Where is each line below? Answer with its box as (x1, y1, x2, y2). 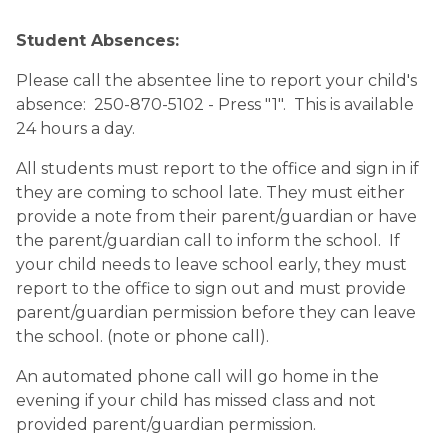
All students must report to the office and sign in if (16, 159, 419, 178)
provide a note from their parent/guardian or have (16, 207, 417, 226)
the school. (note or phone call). (16, 327, 269, 346)
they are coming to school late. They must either (16, 183, 405, 202)
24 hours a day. (16, 119, 135, 138)
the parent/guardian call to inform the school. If (16, 231, 400, 250)
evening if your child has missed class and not (16, 391, 376, 410)
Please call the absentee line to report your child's (16, 71, 417, 90)
